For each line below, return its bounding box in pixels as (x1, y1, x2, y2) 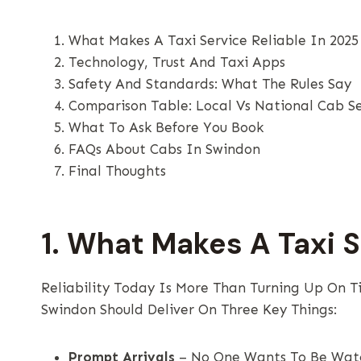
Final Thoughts (68, 162, 166, 179)
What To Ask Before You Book (68, 118, 263, 135)
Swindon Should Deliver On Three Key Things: (41, 301, 337, 317)
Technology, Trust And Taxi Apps (68, 53, 285, 70)
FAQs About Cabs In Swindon (68, 140, 260, 157)
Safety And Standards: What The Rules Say (68, 75, 351, 92)
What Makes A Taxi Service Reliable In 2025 (68, 31, 359, 48)
